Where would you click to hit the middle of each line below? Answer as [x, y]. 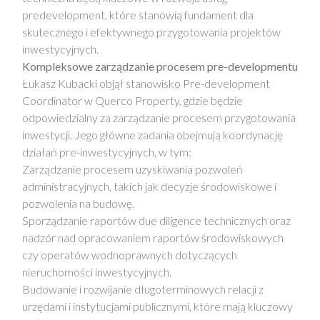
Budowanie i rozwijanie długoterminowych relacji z [143, 289]
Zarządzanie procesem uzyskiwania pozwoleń [132, 169]
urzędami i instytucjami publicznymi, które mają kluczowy [157, 306]
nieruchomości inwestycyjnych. [97, 272]
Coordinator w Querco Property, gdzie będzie [132, 100]
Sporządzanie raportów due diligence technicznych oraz [156, 220]
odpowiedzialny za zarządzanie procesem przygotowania [159, 117]
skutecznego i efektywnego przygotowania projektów [151, 32]
